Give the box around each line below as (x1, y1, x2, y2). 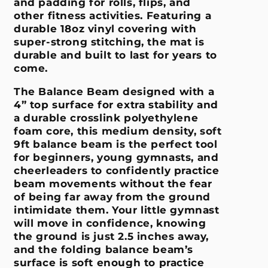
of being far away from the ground (14, 190, 211, 203)
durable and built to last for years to (14, 48, 217, 61)
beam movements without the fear (14, 177, 212, 190)
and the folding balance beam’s (14, 243, 194, 255)
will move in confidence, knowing (14, 217, 206, 229)
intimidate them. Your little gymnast (14, 203, 220, 216)
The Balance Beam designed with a (14, 85, 215, 98)
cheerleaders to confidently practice (14, 164, 220, 176)
